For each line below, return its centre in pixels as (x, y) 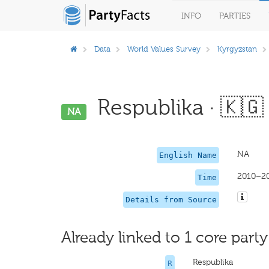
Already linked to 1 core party (165, 237)
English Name (188, 155)
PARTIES (235, 16)
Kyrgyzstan (237, 49)
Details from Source (171, 200)
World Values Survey (164, 49)
